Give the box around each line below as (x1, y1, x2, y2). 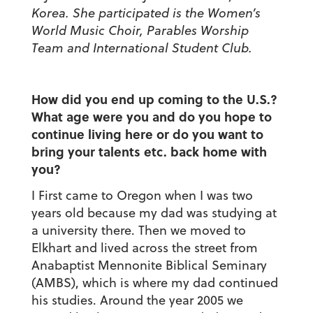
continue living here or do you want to (31, 125, 263, 144)
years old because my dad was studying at (31, 204, 277, 222)
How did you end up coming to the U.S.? (31, 90, 277, 109)
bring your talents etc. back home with (31, 143, 267, 161)
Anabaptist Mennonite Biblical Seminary (31, 256, 267, 275)
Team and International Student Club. (31, 39, 252, 57)
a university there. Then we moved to (31, 221, 246, 240)
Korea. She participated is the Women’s (31, 4, 261, 22)
